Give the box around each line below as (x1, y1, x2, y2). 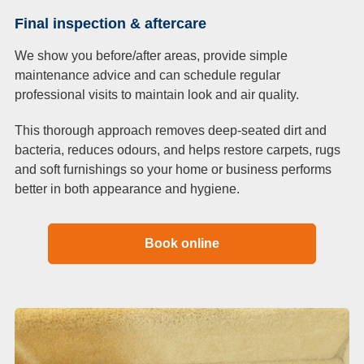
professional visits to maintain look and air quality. (15, 87, 299, 102)
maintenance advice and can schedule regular (15, 67, 280, 82)
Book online (145, 236, 219, 250)
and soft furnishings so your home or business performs (15, 162, 331, 176)
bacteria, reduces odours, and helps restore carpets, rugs (15, 142, 340, 157)
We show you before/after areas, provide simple (15, 48, 288, 63)
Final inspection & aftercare (15, 15, 206, 32)
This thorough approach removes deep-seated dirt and (15, 123, 327, 137)
